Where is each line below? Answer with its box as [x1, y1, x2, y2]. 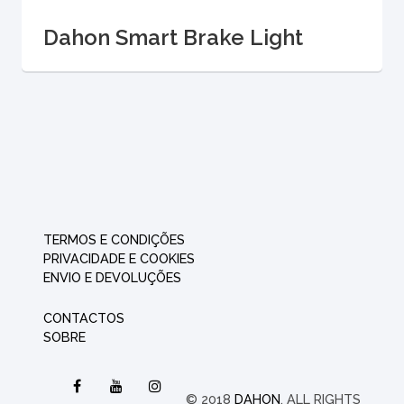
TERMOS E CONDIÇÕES [43, 232, 185, 248]
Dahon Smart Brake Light [43, 24, 303, 51]
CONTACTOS [43, 310, 124, 326]
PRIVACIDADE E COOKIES [43, 251, 195, 267]
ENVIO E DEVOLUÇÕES [43, 270, 181, 286]
